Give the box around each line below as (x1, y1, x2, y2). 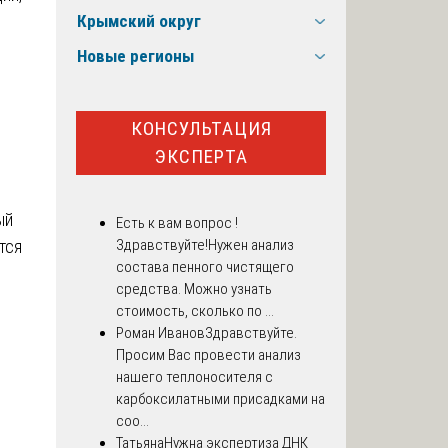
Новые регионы (77, 46, 194, 67)
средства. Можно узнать (116, 280, 272, 299)
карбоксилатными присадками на (116, 390, 325, 409)
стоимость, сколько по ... (116, 302, 274, 321)
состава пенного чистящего (116, 258, 294, 277)
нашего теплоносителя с (116, 368, 273, 387)
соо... (116, 412, 149, 431)
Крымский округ (77, 11, 201, 32)
